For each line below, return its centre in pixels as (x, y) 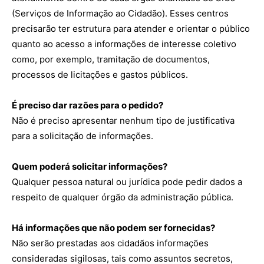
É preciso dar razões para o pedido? (88, 105)
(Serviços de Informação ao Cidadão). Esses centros (120, 13)
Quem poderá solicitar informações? (90, 166)
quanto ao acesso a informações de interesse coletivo (124, 44)
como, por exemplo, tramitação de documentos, (111, 59)
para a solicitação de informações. (82, 136)
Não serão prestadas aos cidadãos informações (110, 243)
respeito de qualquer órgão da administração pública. (123, 197)
